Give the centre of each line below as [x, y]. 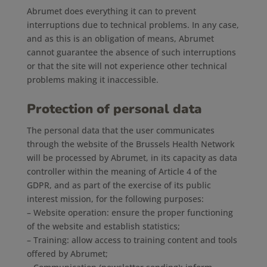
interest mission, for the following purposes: [115, 199]
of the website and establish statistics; [103, 226]
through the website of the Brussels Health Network [131, 144]
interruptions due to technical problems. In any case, [133, 25]
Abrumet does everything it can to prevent [111, 11]
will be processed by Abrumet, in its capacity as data [132, 158]
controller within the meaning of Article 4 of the [122, 171]
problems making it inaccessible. [92, 80]
